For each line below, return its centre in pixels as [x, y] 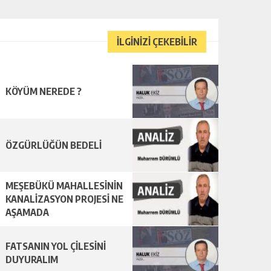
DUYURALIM [32, 260]
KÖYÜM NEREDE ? [44, 91]
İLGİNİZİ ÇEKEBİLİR [157, 42]
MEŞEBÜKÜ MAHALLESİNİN [64, 186]
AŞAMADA [27, 212]
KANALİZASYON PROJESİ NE [64, 199]
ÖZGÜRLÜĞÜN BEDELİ [54, 145]
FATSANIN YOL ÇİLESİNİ [56, 246]
